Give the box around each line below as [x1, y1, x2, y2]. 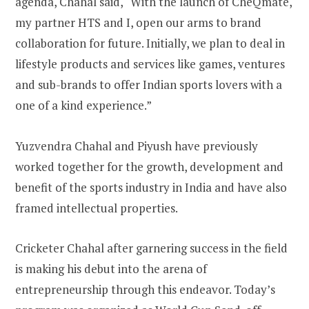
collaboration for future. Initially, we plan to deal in [15, 35, 285, 52]
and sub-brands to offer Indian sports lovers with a [15, 77, 282, 93]
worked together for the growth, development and [15, 158, 283, 175]
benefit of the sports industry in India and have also [15, 179, 287, 195]
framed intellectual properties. [15, 199, 178, 216]
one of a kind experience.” [15, 97, 152, 114]
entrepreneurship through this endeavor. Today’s [15, 281, 275, 297]
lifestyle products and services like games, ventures [15, 56, 285, 72]
